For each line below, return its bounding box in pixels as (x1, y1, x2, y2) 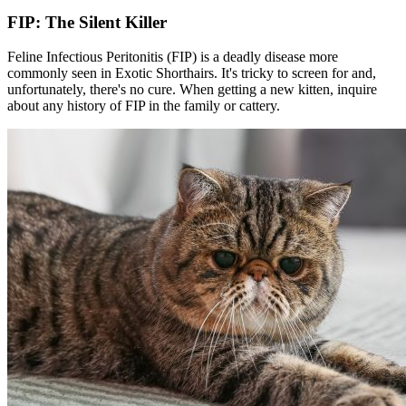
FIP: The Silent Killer (7, 12, 167, 32)
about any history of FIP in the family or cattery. (7, 98, 280, 114)
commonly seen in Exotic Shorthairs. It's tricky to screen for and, (7, 65, 376, 82)
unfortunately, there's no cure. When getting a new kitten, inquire (7, 82, 377, 98)
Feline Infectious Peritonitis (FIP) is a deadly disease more (7, 49, 338, 65)
